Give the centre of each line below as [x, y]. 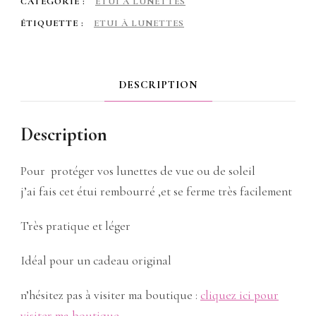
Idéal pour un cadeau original [96, 261]
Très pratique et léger [75, 226]
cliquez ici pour [239, 296]
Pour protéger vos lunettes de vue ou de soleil [138, 171]
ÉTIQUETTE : [54, 24]
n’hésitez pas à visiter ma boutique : [110, 296]
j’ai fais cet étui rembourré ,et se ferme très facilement [156, 192]
